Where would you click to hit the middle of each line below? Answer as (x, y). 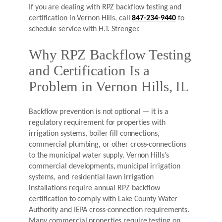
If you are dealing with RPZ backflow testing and (105, 8)
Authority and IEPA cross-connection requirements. (109, 210)
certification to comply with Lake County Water (103, 199)
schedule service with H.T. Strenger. (84, 29)
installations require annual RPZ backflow (94, 189)
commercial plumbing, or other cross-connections (108, 145)
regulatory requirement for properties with (97, 123)
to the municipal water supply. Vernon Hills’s (99, 156)
